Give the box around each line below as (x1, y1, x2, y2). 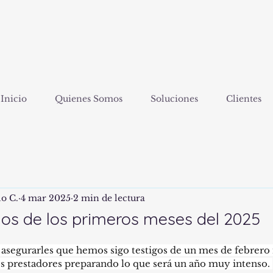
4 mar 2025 (21, 192, 71, 204)
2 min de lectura (73, 192, 145, 204)
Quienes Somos (55, 93, 122, 104)
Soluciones (151, 93, 198, 104)
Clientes (226, 93, 261, 104)
